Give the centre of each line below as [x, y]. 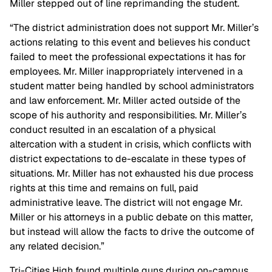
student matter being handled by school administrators [132, 86]
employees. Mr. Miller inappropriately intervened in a [126, 72]
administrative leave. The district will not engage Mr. [126, 203]
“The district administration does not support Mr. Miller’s [134, 28]
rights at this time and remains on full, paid [104, 188]
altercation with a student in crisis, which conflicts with [131, 144]
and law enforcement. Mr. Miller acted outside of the [125, 101]
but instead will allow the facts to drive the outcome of [132, 232]
